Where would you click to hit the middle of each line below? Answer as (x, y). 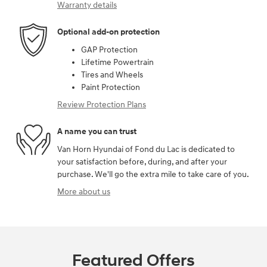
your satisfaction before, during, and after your (142, 162)
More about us (84, 191)
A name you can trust (97, 132)
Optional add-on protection (108, 32)
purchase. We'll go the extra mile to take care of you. (153, 174)
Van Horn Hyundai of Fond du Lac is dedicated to (146, 149)
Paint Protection (111, 87)
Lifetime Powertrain (117, 62)
